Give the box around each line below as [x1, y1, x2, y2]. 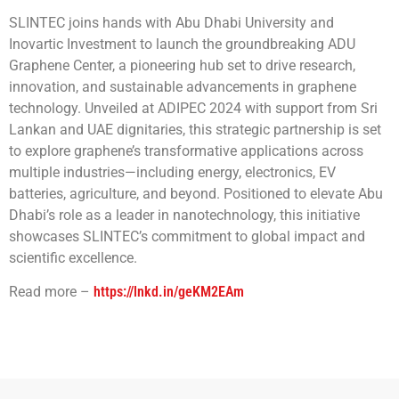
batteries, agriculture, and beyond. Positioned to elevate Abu [9, 184, 383, 202]
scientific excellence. [9, 248, 137, 266]
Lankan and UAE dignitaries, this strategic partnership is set [9, 120, 381, 138]
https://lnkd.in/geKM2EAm [94, 283, 244, 301]
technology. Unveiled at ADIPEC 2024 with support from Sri [9, 99, 378, 117]
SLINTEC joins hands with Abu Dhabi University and [9, 13, 334, 31]
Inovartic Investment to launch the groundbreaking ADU [9, 35, 355, 53]
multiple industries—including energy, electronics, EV [9, 163, 336, 181]
